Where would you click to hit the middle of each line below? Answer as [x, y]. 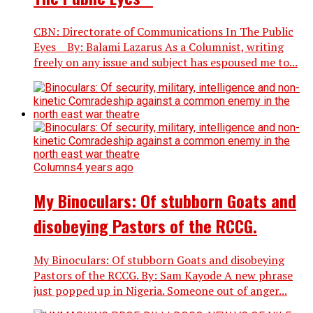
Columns [55, 168]
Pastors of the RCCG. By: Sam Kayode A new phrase [163, 276]
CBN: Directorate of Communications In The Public [163, 32]
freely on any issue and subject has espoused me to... [166, 63]
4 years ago [105, 168]
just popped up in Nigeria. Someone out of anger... [160, 291]
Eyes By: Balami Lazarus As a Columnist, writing [159, 47]
